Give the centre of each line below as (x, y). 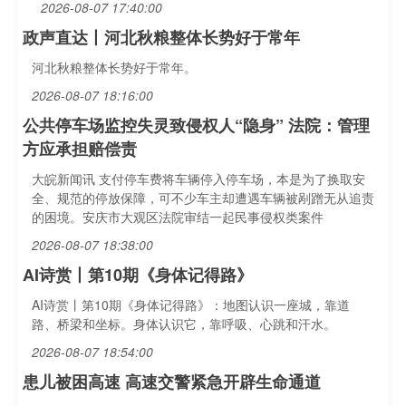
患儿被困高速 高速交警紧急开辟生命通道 (172, 382)
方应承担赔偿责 (80, 149)
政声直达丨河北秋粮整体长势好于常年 (161, 37)
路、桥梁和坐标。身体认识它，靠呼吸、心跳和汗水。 (184, 324)
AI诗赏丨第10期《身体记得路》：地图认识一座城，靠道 (191, 304)
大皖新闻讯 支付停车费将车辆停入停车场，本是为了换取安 (198, 179)
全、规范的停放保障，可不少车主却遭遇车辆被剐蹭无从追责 (203, 198)
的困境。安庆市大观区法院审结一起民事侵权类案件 (178, 217)
